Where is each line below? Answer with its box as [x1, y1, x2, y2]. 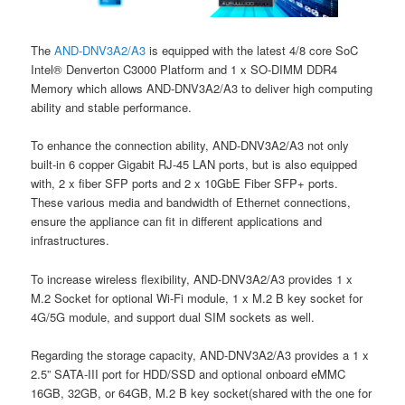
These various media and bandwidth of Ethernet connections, [31, 193, 352, 212]
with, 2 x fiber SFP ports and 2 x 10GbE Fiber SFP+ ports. [31, 174, 339, 193]
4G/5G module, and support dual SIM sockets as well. [31, 307, 316, 325]
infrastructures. [31, 231, 110, 250]
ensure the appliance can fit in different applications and [31, 212, 323, 231]
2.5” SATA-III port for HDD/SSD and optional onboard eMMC [31, 364, 346, 382]
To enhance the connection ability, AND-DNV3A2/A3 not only [31, 137, 350, 155]
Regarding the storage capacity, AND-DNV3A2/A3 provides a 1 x [31, 345, 370, 363]
